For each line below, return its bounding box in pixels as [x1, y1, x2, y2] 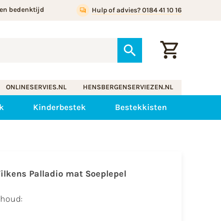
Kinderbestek [33, 102, 86, 112]
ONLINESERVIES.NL [5, 83, 67, 92]
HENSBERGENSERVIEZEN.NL [83, 83, 174, 92]
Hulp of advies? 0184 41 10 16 [91, 6, 182, 14]
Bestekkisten [114, 102, 167, 112]
